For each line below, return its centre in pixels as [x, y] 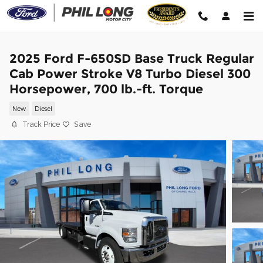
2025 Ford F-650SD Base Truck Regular [132, 58]
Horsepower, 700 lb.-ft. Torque [106, 89]
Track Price [41, 124]
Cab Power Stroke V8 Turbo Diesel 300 [130, 74]
